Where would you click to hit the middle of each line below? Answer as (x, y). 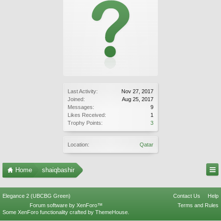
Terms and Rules (198, 205)
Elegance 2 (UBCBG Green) (37, 196)
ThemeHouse (111, 212)
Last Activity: (83, 91)
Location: (78, 145)
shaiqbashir (58, 170)
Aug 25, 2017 (138, 99)
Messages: (81, 107)
